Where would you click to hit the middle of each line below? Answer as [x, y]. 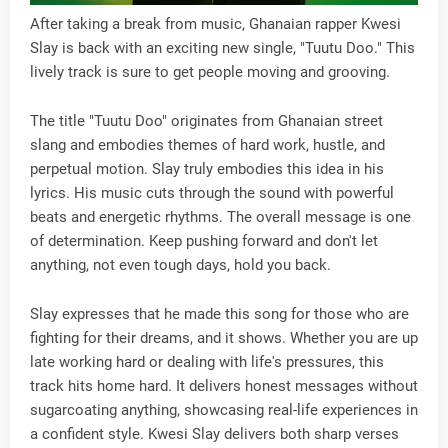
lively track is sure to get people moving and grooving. [210, 72]
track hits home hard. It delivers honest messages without [224, 386]
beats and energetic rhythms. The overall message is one [220, 217]
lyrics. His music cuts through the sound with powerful [212, 193]
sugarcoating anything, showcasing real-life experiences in [224, 410]
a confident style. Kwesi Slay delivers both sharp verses [214, 434]
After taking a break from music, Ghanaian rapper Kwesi [215, 24]
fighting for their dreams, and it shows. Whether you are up [224, 338]
